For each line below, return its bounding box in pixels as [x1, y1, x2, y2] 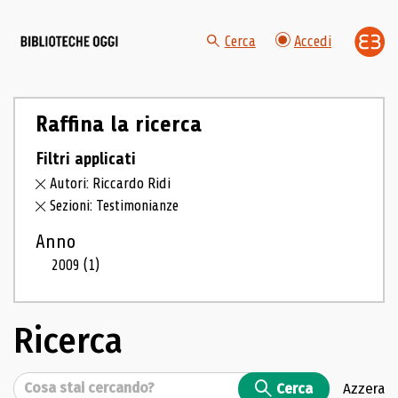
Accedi [294, 33, 331, 51]
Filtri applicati [35, 148, 136, 169]
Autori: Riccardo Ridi [50, 175, 171, 193]
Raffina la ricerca [35, 111, 202, 137]
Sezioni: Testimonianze [50, 197, 179, 215]
